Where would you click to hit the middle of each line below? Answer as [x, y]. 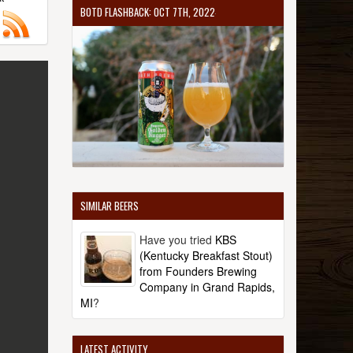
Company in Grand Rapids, [207, 286]
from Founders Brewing [198, 271]
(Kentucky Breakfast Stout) [206, 255]
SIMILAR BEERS [110, 205]
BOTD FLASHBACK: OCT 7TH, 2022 [148, 12]
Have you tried [177, 239]
